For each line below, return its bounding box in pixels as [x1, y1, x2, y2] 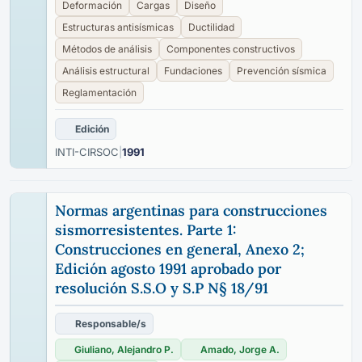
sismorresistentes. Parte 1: [55, 221, 237, 239]
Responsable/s [75, 318, 146, 330]
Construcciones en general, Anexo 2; [55, 240, 305, 259]
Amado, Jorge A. [200, 343, 280, 356]
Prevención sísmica [237, 65, 326, 77]
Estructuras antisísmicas [62, 21, 174, 33]
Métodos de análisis [62, 43, 152, 55]
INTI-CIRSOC [55, 145, 119, 158]
